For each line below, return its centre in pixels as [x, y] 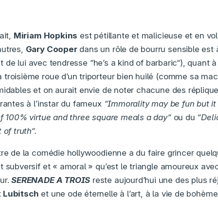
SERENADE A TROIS [51, 180]
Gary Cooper [51, 49]
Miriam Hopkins [45, 35]
